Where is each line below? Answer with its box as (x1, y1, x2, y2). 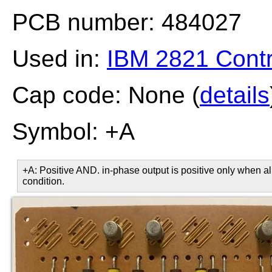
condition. (22, 176, 64, 186)
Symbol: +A (12, 118, 135, 144)
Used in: (12, 46, 107, 72)
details (200, 82, 270, 108)
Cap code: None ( (12, 82, 200, 108)
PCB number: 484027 (12, 9, 242, 35)
